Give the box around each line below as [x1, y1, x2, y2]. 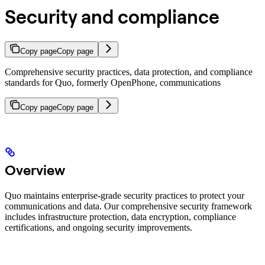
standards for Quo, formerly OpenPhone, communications [5, 77, 221, 88]
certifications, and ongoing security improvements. [5, 222, 192, 232]
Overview [5, 160, 65, 179]
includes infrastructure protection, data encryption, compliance [5, 211, 236, 222]
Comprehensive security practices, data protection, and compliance [5, 66, 253, 77]
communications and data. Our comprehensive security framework [5, 201, 252, 211]
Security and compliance [5, 5, 219, 29]
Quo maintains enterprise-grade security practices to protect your [5, 190, 244, 201]
